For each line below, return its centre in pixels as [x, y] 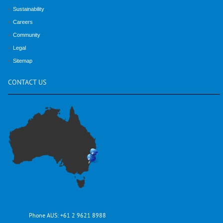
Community [27, 35]
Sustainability [29, 9]
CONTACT [22, 83]
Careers [23, 22]
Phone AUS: [44, 216]
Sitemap [23, 60]
